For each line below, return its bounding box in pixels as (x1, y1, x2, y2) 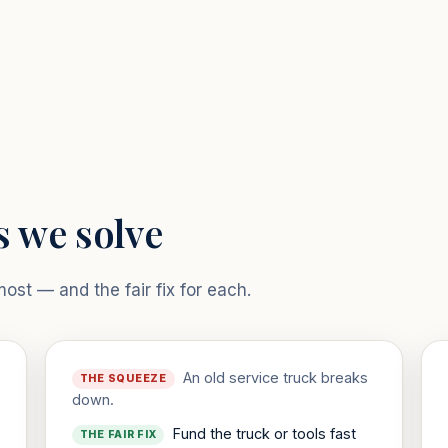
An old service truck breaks (182, 369, 368, 386)
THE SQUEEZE (79, 372, 167, 386)
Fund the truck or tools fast (172, 425, 357, 443)
